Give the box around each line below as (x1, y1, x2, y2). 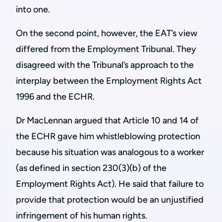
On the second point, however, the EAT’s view (16, 28, 197, 39)
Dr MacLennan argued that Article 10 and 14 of (16, 115, 199, 126)
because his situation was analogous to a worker (16, 147, 204, 158)
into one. (16, 4, 50, 15)
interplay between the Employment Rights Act (16, 75, 202, 86)
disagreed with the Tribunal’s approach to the (16, 59, 194, 70)
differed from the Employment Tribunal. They (16, 44, 196, 55)
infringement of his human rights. (16, 210, 149, 221)
